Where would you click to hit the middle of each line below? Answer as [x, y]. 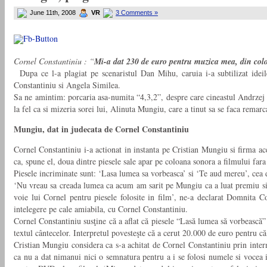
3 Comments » [137, 12]
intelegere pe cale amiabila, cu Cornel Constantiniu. [101, 209]
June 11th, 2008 [53, 12]
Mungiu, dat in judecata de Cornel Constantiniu [101, 129]
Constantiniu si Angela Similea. [67, 85]
